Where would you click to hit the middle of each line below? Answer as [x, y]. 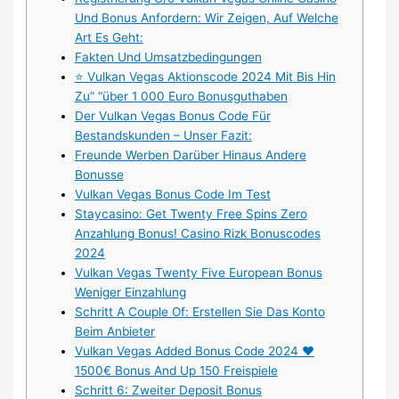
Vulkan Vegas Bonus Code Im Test [172, 195]
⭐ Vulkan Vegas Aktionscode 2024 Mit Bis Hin [205, 77]
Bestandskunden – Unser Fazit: [163, 136]
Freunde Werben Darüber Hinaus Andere [190, 155]
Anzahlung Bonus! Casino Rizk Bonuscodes [197, 234]
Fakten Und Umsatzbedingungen [168, 57]
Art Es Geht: [109, 38]
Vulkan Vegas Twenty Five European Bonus [198, 273]
